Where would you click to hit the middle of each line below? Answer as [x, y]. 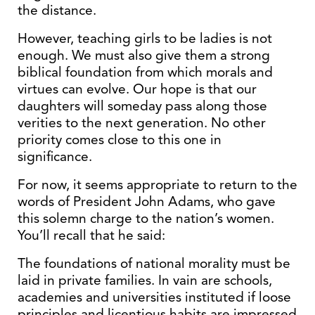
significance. [55, 156]
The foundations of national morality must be [154, 263]
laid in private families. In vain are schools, [145, 280]
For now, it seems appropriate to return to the [157, 185]
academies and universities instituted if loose [154, 297]
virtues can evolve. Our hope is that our [137, 89]
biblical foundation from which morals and [145, 72]
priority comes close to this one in [120, 140]
